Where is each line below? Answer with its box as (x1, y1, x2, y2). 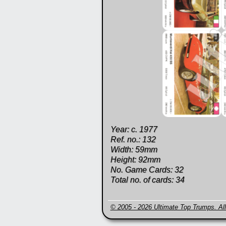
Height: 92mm (110, 155, 160, 164)
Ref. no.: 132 (110, 135, 156, 144)
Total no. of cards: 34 (110, 176, 185, 184)
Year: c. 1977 (110, 125, 157, 134)
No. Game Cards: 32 (110, 165, 184, 174)
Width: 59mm (110, 145, 157, 154)
